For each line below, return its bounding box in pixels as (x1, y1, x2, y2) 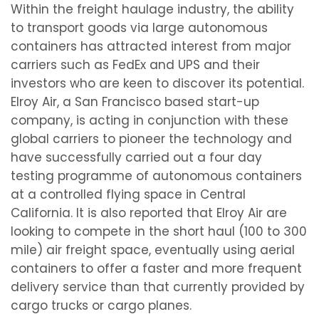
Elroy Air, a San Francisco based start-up (11, 93, 259, 110)
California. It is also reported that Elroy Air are (11, 204, 287, 221)
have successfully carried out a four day (11, 148, 262, 166)
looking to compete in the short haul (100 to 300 (11, 222, 307, 240)
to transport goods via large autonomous (11, 19, 268, 36)
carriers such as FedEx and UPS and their (11, 56, 260, 73)
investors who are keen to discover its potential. (11, 74, 304, 92)
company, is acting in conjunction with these (11, 111, 288, 129)
